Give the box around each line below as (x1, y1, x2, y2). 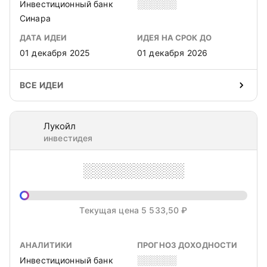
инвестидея (44, 133, 93, 143)
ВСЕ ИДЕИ (20, 80, 64, 90)
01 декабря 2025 (20, 48, 91, 58)
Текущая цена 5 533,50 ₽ (79, 205, 188, 215)
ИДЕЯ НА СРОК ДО (137, 33, 212, 42)
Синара (20, 13, 51, 23)
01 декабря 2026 (137, 48, 208, 58)
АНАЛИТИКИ (20, 240, 73, 250)
